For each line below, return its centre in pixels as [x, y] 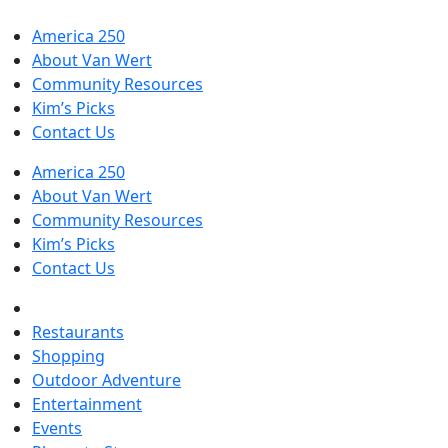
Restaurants [78, 332]
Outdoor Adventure [106, 380]
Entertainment [87, 404]
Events [57, 428]
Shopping [68, 356]
